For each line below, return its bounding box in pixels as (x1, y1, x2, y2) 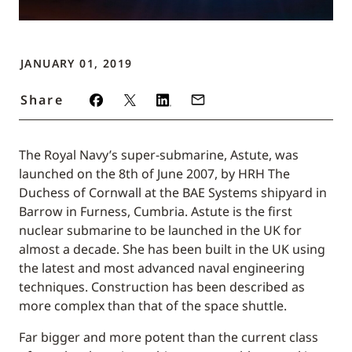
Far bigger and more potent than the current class (19, 328, 318, 346)
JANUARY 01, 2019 (20, 56, 133, 71)
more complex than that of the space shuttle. (19, 297, 287, 315)
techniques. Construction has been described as (19, 278, 305, 296)
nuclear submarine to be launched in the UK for (19, 222, 302, 240)
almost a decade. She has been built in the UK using (19, 240, 325, 258)
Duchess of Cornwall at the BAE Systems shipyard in (19, 184, 327, 202)
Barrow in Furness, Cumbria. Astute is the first (19, 203, 292, 221)
